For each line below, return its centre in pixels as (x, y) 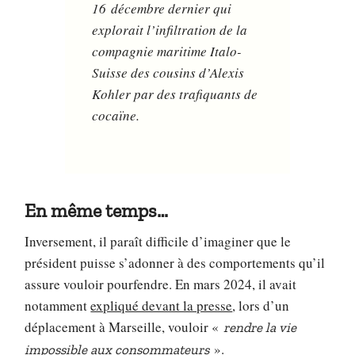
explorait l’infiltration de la (170, 30)
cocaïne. (116, 116)
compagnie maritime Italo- (167, 52)
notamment (58, 305)
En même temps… (97, 210)
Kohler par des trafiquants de (175, 94)
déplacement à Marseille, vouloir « (124, 326)
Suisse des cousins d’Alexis (168, 73)
